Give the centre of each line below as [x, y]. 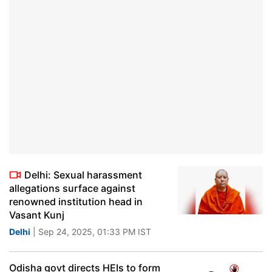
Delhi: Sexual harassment [83, 175]
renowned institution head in [76, 202]
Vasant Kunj [37, 215]
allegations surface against [72, 188]
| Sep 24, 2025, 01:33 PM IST [91, 232]
